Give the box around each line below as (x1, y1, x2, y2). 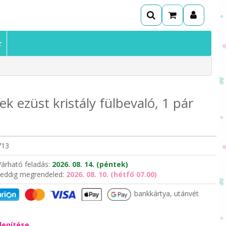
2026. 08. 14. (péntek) (51, 159, 128, 169)
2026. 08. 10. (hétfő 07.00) (66, 169, 157, 179)
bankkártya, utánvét (132, 189, 199, 199)
